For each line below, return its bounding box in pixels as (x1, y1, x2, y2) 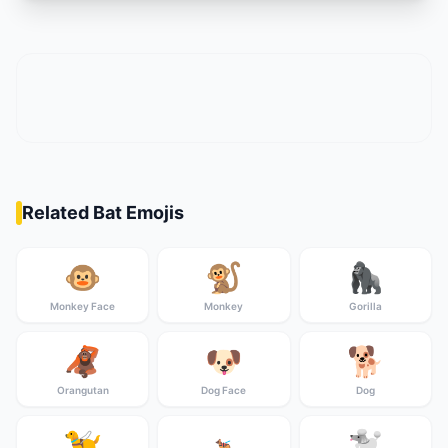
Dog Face (201, 384, 247, 396)
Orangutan (56, 384, 109, 396)
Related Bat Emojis (22, 202, 184, 223)
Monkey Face (50, 300, 116, 312)
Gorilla (348, 300, 382, 312)
